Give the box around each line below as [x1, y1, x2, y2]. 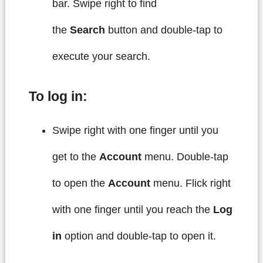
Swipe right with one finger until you [52, 124, 218, 136]
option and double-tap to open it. [61, 230, 216, 242]
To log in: [28, 89, 87, 104]
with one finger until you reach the [52, 203, 213, 215]
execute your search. [52, 50, 150, 63]
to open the [52, 177, 108, 189]
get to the [52, 150, 99, 163]
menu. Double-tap [144, 150, 228, 163]
